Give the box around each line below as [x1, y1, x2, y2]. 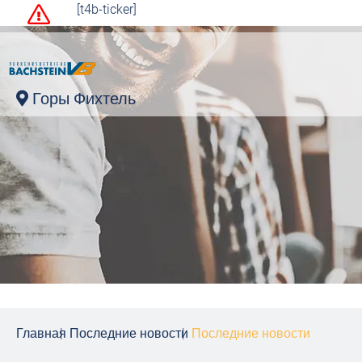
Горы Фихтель [32, 89, 136, 108]
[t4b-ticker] [77, 2, 137, 17]
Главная [16, 326, 66, 341]
